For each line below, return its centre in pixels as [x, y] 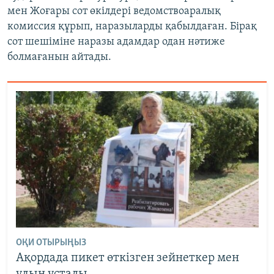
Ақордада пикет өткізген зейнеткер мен [127, 258]
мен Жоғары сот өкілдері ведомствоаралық [114, 12]
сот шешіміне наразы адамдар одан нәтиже [116, 42]
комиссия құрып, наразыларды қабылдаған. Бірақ [132, 27]
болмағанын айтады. [59, 57]
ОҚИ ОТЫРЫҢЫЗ [51, 243]
